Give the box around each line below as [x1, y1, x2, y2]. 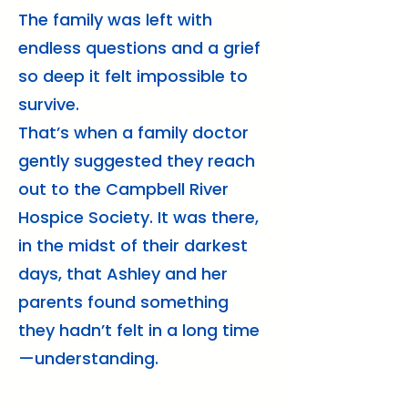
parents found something [18, 291, 229, 313]
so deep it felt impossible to [18, 65, 248, 87]
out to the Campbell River [18, 178, 229, 200]
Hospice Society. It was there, [18, 206, 259, 229]
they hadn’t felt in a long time [18, 319, 260, 342]
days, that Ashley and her [18, 262, 228, 285]
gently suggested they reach [18, 149, 255, 172]
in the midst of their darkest [18, 234, 248, 257]
